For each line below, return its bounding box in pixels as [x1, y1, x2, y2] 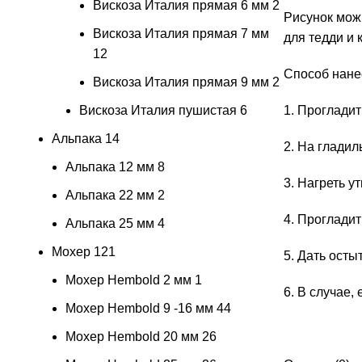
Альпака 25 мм [65, 216, 154, 230]
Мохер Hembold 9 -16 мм [65, 301, 213, 315]
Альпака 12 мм [65, 159, 154, 174]
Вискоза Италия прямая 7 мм [93, 26, 269, 40]
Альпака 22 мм [65, 187, 154, 202]
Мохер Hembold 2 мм [65, 272, 192, 287]
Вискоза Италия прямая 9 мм [93, 74, 269, 89]
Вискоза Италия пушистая [79, 103, 237, 117]
